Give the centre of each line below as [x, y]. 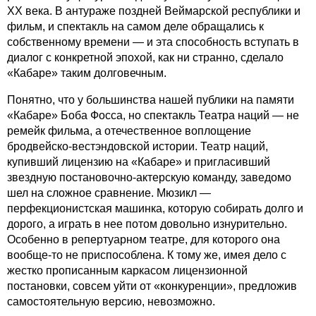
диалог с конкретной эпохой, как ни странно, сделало [145, 57]
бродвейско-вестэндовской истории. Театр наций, [138, 146]
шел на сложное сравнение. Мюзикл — [109, 193]
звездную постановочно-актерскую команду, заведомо [149, 177]
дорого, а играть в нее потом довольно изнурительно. [147, 224]
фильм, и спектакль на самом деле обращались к [135, 26]
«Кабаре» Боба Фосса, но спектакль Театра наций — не [153, 115]
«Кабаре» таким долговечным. [87, 73]
